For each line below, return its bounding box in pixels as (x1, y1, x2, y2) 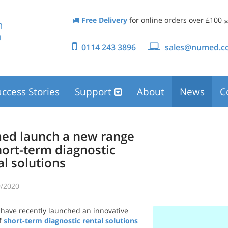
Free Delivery (79, 15, 127, 25)
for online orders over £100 (127, 15, 224, 25)
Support (75, 85, 114, 98)
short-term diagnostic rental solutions (3, 216, 138, 225)
